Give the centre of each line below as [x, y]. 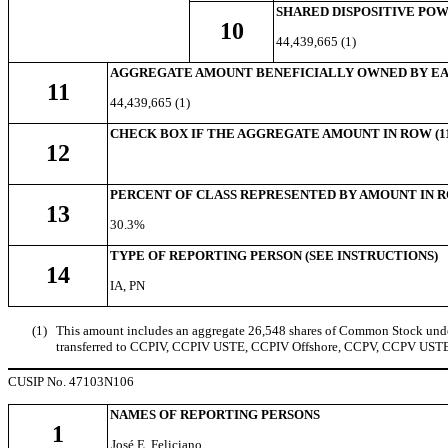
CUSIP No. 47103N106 [71, 382]
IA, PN [127, 285]
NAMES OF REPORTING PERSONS [215, 414]
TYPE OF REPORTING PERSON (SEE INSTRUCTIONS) [274, 255]
